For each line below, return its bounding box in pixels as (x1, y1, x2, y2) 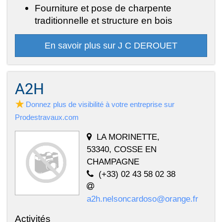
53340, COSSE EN (87, 144, 157, 154)
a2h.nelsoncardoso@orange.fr (87, 193, 198, 204)
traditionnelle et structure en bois (35, 14, 172, 26)
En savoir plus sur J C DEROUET (45, 40, 177, 51)
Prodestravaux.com (15, 112, 79, 121)
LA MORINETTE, (97, 131, 160, 142)
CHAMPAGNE (87, 156, 139, 166)
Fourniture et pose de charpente (35, 2, 171, 13)
